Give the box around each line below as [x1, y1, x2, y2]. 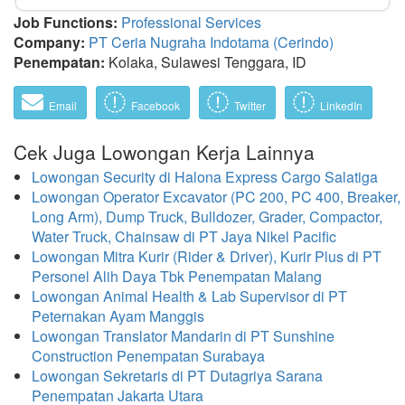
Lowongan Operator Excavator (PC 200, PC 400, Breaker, [32, 186, 400, 207]
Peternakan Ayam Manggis [32, 306, 204, 326]
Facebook [128, 98, 180, 113]
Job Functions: [14, 12, 121, 33]
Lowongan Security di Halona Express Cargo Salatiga [32, 166, 378, 187]
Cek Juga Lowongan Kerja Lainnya [14, 138, 315, 165]
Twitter [231, 98, 266, 113]
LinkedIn [317, 98, 363, 113]
